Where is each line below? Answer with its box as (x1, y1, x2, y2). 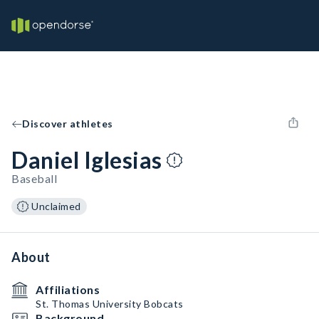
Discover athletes (22, 117, 113, 130)
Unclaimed (31, 200, 81, 212)
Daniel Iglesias (11, 146, 162, 174)
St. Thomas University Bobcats (36, 298, 184, 310)
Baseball (11, 172, 57, 185)
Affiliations (36, 283, 100, 296)
